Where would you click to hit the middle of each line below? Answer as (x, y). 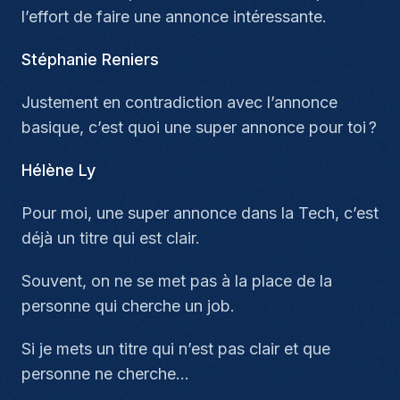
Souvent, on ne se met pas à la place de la (177, 281)
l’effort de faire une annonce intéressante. (174, 17)
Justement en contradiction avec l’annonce (179, 102)
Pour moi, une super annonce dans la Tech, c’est (200, 213)
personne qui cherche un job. (128, 306)
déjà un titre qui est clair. (111, 238)
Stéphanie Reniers (90, 59)
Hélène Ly (58, 170)
